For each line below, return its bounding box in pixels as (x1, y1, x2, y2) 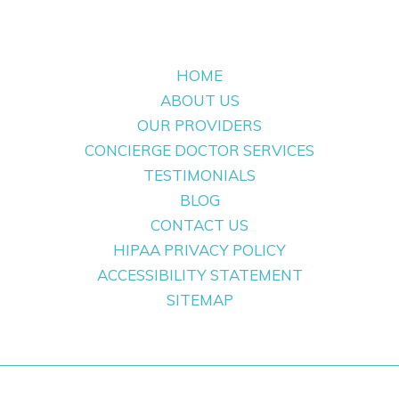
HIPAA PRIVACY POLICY (113, 240, 286, 259)
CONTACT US (151, 215, 248, 234)
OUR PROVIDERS (137, 115, 262, 134)
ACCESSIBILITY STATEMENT (96, 265, 303, 284)
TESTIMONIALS (143, 165, 256, 184)
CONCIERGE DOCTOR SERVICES (85, 140, 314, 159)
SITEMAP (166, 289, 233, 309)
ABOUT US (159, 90, 240, 110)
